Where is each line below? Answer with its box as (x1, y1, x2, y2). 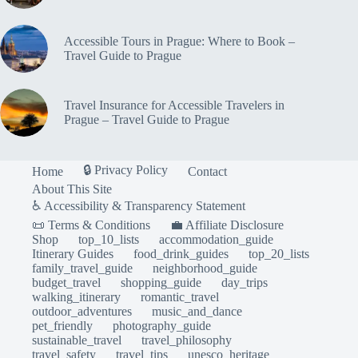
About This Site (32, 182, 112, 197)
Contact (188, 164, 227, 178)
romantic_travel (141, 290, 219, 304)
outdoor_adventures (32, 304, 132, 319)
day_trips (221, 276, 268, 290)
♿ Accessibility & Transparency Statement (32, 199, 245, 213)
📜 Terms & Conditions (32, 218, 150, 233)
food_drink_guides (133, 247, 229, 261)
